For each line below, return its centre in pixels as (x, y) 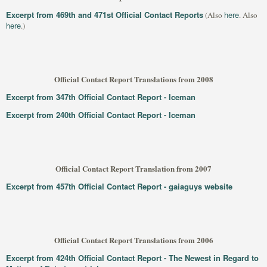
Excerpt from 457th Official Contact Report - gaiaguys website (119, 186)
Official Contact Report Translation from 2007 (133, 168)
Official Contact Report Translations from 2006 (133, 240)
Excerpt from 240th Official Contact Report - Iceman (101, 115)
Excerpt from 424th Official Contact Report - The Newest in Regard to (132, 258)
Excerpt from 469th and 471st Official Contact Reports (105, 15)
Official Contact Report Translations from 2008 (133, 79)
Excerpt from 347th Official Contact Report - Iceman (101, 97)
